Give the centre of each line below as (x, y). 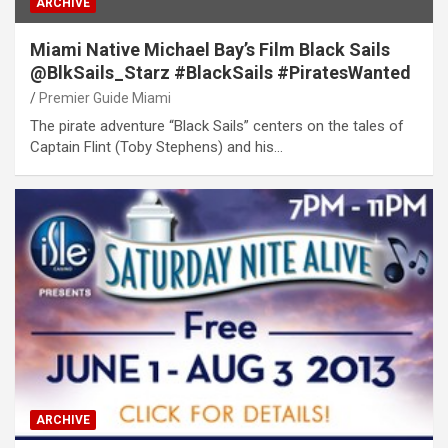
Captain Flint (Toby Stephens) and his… (156, 146)
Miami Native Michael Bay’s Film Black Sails (210, 49)
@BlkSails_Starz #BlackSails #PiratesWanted (220, 72)
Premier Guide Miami (105, 97)
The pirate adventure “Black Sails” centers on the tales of (217, 125)
